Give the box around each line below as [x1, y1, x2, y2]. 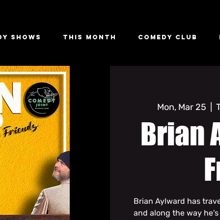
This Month [63, 33, 116, 41]
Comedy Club [138, 33, 197, 41]
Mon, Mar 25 [157, 101, 206, 112]
